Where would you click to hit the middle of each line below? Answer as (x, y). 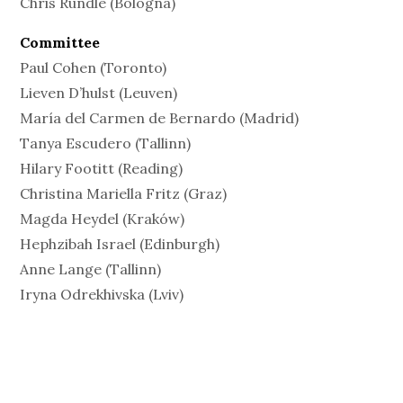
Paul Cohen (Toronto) (94, 67)
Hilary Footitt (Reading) (102, 168)
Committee (60, 42)
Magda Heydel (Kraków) (103, 219)
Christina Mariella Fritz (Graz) (124, 193)
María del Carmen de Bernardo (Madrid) (160, 118)
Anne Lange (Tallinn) (91, 269)
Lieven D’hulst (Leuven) (99, 93)
